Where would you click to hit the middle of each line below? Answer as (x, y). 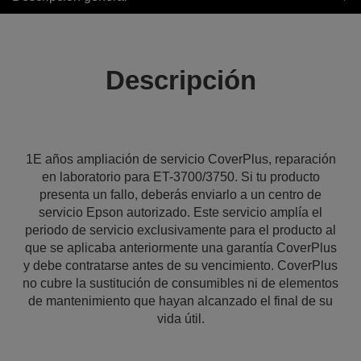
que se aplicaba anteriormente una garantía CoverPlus (180, 248)
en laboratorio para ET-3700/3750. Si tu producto (180, 177)
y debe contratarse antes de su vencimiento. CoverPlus (180, 266)
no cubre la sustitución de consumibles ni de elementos (180, 283)
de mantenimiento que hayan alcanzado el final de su (180, 301)
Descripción (180, 80)
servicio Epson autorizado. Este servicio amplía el (180, 212)
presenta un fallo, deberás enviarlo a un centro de (180, 195)
